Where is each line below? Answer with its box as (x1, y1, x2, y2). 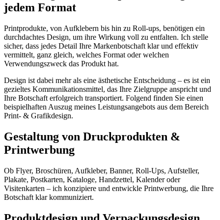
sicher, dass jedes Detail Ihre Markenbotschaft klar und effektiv (4, 42, 198, 51)
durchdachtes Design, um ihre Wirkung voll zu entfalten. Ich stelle (4, 33, 208, 42)
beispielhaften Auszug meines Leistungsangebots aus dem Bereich (4, 103, 209, 111)
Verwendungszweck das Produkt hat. (4, 59, 119, 68)
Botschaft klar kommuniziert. (4, 193, 94, 202)
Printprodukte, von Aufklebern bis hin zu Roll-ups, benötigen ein (4, 24, 205, 33)
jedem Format (4, 1, 76, 14)
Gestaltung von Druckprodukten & (4, 130, 180, 143)
